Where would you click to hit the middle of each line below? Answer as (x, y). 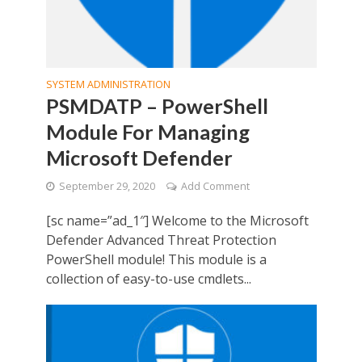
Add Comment (215, 186)
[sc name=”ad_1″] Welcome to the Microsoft (177, 220)
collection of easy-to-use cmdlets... (148, 278)
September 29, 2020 (107, 186)
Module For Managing (147, 131)
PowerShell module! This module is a (156, 259)
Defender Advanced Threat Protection (161, 240)
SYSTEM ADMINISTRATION (108, 84)
